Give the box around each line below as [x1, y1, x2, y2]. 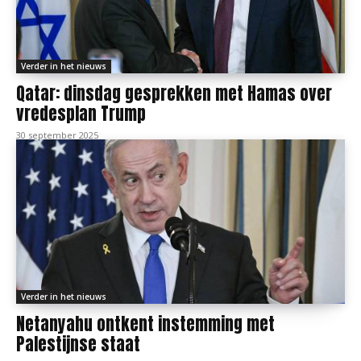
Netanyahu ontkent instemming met [16, 311, 275, 337]
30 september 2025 [16, 129, 98, 141]
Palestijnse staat [16, 331, 140, 357]
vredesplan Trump [16, 101, 146, 127]
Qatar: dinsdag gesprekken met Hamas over [16, 81, 332, 106]
